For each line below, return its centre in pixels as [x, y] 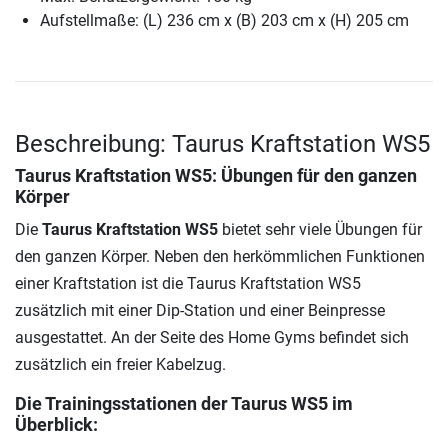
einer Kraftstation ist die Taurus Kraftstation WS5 [188, 283]
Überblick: [56, 424]
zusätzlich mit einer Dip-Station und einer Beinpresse [200, 310]
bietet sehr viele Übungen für [320, 229]
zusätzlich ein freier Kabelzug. [120, 364]
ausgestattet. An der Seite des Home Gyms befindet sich [212, 337]
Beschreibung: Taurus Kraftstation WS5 [222, 143]
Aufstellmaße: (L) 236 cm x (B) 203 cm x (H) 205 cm [224, 20]
